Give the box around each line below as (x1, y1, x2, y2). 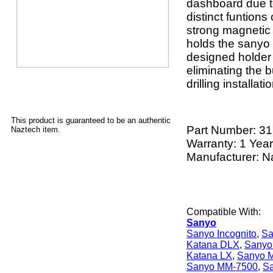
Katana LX (186, 250, 232, 261)
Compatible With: (186, 206, 261, 217)
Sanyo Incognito (186, 228, 257, 239)
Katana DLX (186, 239, 239, 250)
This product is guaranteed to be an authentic (11, 115, 171, 125)
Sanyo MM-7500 (186, 261, 258, 272)
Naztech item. (11, 124, 60, 134)
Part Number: (186, 123, 259, 136)
